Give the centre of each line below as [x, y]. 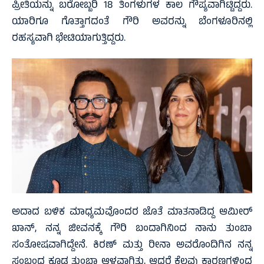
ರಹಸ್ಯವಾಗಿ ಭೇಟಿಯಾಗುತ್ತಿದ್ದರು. [69, 39]
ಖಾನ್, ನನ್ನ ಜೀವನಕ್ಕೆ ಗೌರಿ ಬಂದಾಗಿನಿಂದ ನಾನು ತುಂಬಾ [132, 230]
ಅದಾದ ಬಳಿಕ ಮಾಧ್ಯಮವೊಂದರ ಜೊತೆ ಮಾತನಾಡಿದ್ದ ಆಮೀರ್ [132, 213]
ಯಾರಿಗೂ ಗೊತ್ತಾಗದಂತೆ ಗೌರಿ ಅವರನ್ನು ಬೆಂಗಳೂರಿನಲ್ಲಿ [132, 22]
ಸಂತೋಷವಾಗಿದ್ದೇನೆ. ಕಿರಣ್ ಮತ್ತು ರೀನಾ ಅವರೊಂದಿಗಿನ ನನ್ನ [132, 246]
